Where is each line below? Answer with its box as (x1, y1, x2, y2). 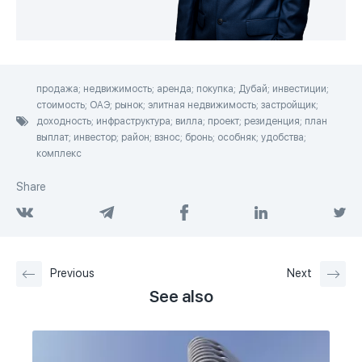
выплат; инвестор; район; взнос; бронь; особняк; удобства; (36, 131, 306, 143)
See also (149, 286, 213, 306)
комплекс (36, 147, 82, 159)
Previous (50, 267, 95, 280)
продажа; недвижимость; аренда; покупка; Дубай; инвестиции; (36, 82, 329, 95)
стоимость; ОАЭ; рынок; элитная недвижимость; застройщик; (36, 99, 318, 111)
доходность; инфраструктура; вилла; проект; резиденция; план (36, 115, 327, 127)
